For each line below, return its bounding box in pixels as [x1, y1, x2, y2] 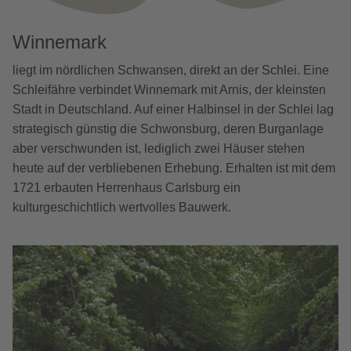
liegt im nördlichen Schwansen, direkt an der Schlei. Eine [13, 63, 329, 77]
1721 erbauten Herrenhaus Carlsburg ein [13, 180, 241, 194]
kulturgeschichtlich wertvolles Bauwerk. [13, 200, 231, 214]
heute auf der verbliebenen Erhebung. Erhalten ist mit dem [13, 161, 335, 175]
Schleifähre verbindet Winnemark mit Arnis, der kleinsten [13, 82, 326, 96]
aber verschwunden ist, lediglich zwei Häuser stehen [13, 141, 305, 155]
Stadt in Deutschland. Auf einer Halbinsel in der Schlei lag [13, 102, 334, 116]
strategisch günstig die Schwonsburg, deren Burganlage [13, 121, 324, 136]
